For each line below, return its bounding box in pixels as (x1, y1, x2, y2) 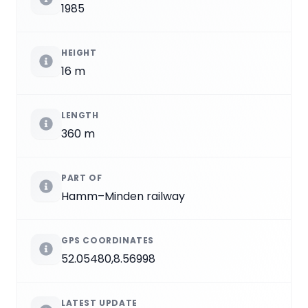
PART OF (61, 171, 102, 184)
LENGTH (61, 109, 99, 121)
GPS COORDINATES (61, 234, 154, 246)
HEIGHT (61, 46, 97, 58)
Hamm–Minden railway (61, 188, 185, 204)
